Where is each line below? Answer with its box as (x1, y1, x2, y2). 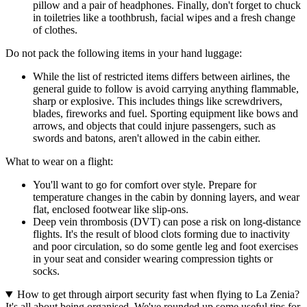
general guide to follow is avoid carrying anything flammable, (33, 83, 299, 95)
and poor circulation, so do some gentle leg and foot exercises (33, 241, 298, 253)
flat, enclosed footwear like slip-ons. (33, 204, 188, 216)
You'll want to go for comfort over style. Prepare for (33, 179, 256, 191)
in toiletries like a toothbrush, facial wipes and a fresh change (33, 12, 295, 24)
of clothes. (33, 24, 77, 36)
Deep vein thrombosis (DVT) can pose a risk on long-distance (33, 216, 301, 228)
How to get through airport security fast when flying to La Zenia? (16, 288, 299, 301)
